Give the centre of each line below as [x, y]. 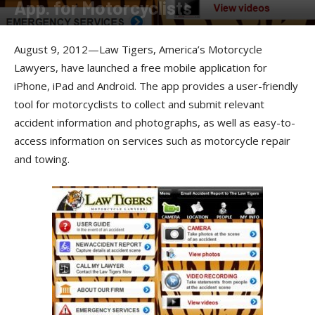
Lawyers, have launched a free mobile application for [141, 67]
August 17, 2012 [123, 29]
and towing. [42, 159]
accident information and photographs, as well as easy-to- [155, 122]
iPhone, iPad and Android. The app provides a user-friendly [156, 86]
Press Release [55, 29]
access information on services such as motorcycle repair [152, 141]
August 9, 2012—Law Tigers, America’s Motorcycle [138, 49]
